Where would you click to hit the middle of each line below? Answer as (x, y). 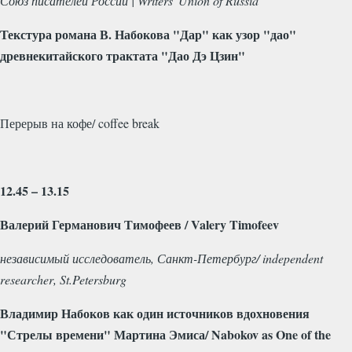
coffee (114, 123)
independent (293, 258)
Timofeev (254, 224)
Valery (209, 224)
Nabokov (235, 334)
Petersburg (99, 279)
